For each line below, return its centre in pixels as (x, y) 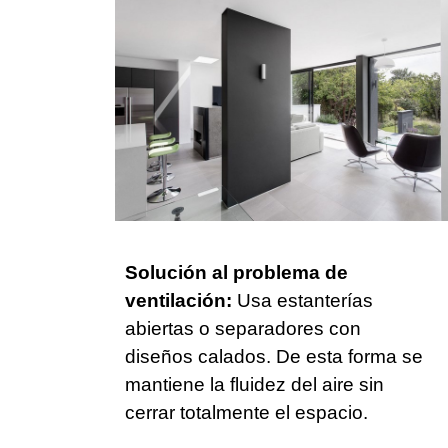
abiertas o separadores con (243, 329)
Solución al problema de (236, 273)
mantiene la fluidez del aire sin (254, 385)
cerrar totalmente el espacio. (246, 413)
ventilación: (178, 301)
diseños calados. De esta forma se (274, 357)
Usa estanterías (302, 301)
